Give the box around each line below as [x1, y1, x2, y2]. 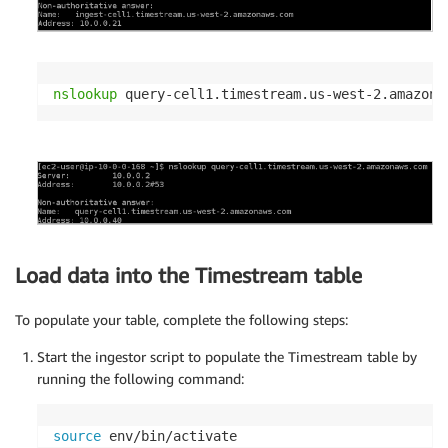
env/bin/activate [101, 428, 237, 444]
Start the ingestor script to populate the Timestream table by [37, 348, 417, 365]
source [53, 428, 101, 444]
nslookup [53, 86, 117, 103]
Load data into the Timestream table [15, 262, 362, 288]
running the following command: [37, 370, 244, 387]
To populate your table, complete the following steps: [15, 311, 348, 328]
